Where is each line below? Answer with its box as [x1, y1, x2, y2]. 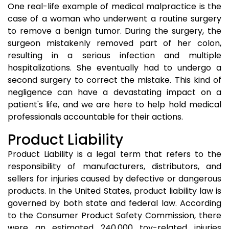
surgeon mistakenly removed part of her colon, [8, 37, 221, 49]
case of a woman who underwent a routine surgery [8, 13, 221, 25]
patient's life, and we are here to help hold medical [8, 99, 221, 110]
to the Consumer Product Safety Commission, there [8, 210, 221, 221]
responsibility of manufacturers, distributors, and [8, 161, 221, 172]
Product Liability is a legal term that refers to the [8, 148, 221, 160]
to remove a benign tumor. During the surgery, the [8, 25, 221, 37]
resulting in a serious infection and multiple [8, 50, 221, 61]
